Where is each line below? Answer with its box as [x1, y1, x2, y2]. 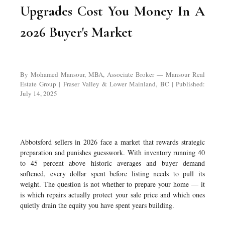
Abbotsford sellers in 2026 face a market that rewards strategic [20, 137, 205, 147]
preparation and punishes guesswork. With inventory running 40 [20, 148, 205, 157]
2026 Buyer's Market [20, 24, 133, 41]
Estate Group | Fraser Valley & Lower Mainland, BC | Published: [20, 79, 205, 88]
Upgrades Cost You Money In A [20, 3, 205, 20]
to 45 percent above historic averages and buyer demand [20, 158, 205, 168]
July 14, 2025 [20, 89, 57, 98]
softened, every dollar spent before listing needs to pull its [20, 169, 205, 178]
